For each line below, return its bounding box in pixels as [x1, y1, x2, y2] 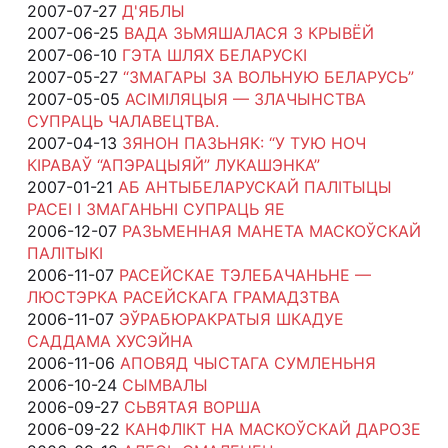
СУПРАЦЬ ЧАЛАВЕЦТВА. [26, 110, 219, 131]
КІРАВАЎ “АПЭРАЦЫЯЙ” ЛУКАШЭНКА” [26, 154, 320, 175]
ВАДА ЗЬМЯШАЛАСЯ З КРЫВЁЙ [123, 22, 374, 43]
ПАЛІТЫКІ [26, 242, 103, 263]
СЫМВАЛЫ [121, 374, 208, 395]
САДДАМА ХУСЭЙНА [26, 330, 193, 351]
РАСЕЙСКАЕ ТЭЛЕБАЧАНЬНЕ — [118, 264, 371, 285]
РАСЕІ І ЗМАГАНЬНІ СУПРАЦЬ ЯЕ [26, 198, 285, 219]
